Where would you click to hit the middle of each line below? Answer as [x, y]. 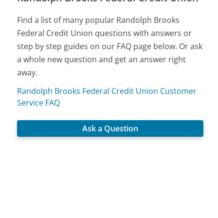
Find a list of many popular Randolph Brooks [99, 20]
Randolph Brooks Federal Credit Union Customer [107, 91]
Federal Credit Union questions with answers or [105, 33]
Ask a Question [110, 128]
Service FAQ [39, 103]
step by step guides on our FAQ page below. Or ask [110, 46]
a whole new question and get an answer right [102, 60]
